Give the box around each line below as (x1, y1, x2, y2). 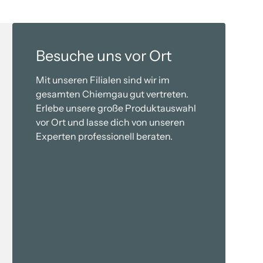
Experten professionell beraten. (36, 130, 173, 142)
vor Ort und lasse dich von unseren (36, 116, 186, 128)
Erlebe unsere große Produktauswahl (36, 102, 197, 114)
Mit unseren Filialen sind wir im (36, 73, 170, 86)
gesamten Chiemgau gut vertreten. (36, 87, 189, 100)
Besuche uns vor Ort (36, 46, 173, 65)
